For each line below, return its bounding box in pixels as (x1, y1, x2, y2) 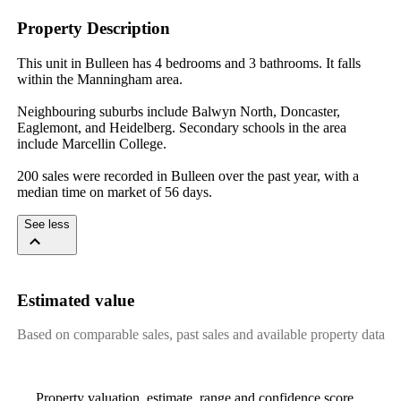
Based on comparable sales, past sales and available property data (16, 327, 385, 343)
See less (23, 217, 70, 231)
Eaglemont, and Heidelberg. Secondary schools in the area (16, 119, 346, 135)
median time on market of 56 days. (16, 183, 212, 200)
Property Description (16, 19, 170, 38)
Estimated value (16, 290, 134, 310)
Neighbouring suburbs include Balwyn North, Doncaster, (16, 103, 340, 119)
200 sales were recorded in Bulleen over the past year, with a (16, 167, 359, 183)
